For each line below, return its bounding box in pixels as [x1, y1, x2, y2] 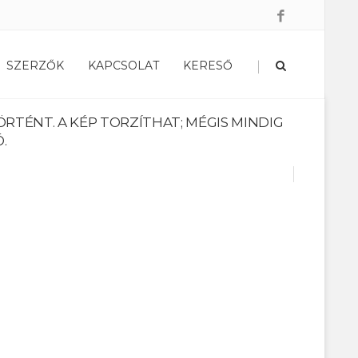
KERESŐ [183, 58, 233, 73]
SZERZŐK [6, 58, 64, 73]
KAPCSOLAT [88, 58, 159, 73]
